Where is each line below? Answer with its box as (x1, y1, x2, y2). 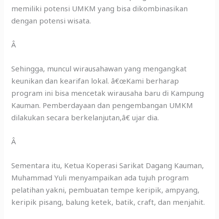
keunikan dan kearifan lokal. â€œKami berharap (11, 76, 179, 86)
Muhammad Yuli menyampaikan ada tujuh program (11, 173, 189, 183)
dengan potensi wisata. (11, 16, 91, 26)
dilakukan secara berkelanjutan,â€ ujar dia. (11, 112, 159, 123)
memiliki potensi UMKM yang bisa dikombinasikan (11, 3, 188, 14)
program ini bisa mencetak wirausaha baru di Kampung (11, 88, 204, 98)
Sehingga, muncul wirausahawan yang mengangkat (11, 64, 187, 74)
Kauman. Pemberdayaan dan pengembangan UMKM (11, 100, 194, 110)
